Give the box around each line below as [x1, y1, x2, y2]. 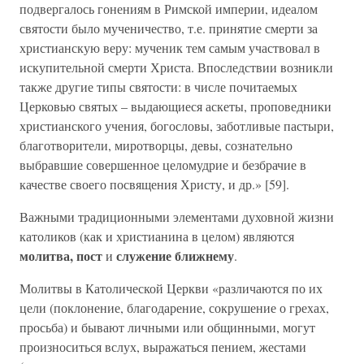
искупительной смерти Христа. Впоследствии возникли [19, 58, 333, 76]
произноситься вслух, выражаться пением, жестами [19, 338, 306, 355]
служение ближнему [116, 246, 234, 265]
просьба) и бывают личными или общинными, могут [19, 318, 315, 336]
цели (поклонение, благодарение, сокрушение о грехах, [19, 299, 329, 316]
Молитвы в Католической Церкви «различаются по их [19, 279, 323, 297]
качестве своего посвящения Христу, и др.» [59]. [19, 175, 289, 193]
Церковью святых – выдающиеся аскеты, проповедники [19, 97, 331, 115]
